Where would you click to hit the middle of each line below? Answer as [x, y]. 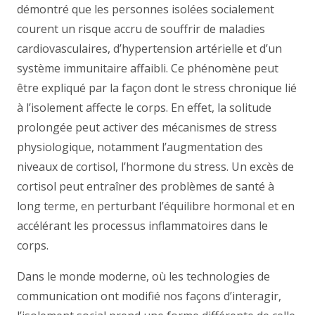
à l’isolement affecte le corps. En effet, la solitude [144, 108]
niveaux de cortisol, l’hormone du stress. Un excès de [155, 167]
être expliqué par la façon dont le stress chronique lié [157, 88]
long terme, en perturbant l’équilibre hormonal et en [156, 206]
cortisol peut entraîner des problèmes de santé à [146, 186]
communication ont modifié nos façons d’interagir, [149, 296]
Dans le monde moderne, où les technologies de [143, 276]
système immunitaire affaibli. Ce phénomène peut [148, 68]
